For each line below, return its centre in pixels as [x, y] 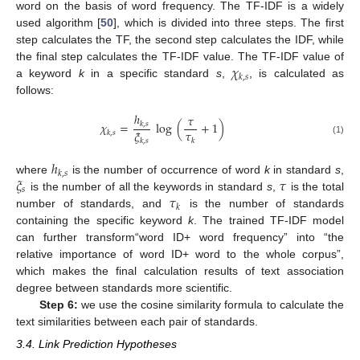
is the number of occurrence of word [166, 170]
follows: [35, 90]
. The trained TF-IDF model [269, 221]
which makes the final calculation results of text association [180, 271]
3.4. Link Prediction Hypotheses [96, 344]
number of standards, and [93, 204]
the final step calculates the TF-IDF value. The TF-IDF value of [180, 56]
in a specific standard [150, 73]
